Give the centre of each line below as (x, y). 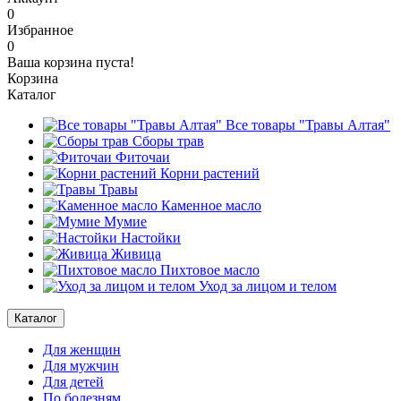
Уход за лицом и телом (266, 286)
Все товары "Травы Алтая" (306, 125)
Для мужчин (81, 366)
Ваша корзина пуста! (71, 62)
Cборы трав (166, 141)
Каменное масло (209, 205)
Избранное (40, 30)
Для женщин (82, 350)
